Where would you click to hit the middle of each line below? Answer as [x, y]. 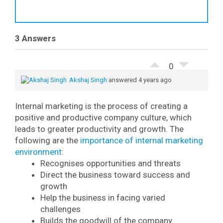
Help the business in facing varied [103, 198]
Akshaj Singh [88, 80]
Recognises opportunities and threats [111, 163]
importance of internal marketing [142, 140]
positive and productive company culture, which [103, 117]
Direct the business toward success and [115, 175]
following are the [48, 140]
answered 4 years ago [139, 80]
